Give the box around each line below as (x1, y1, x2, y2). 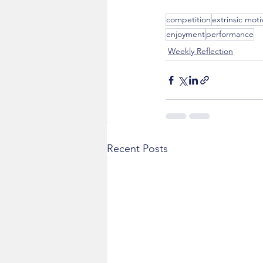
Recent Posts (107, 142, 168, 155)
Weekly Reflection (168, 46, 233, 56)
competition (166, 14, 211, 25)
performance (206, 29, 254, 39)
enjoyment (166, 29, 205, 39)
